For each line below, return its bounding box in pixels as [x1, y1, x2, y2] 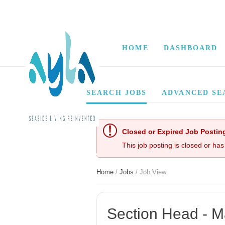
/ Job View [136, 168, 166, 176]
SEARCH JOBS [86, 89, 147, 96]
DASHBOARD [163, 44, 218, 52]
